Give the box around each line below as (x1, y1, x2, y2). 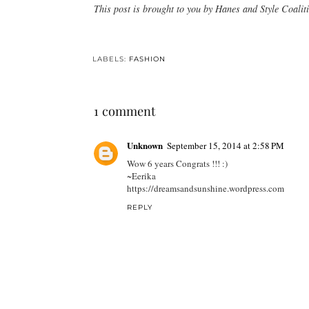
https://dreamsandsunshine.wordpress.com (126, 182, 284, 195)
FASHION (128, 54, 166, 64)
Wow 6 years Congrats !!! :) (126, 157, 228, 170)
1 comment (93, 102, 155, 120)
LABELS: (92, 54, 129, 64)
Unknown (126, 139, 163, 152)
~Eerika (126, 170, 156, 183)
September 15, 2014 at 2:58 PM (166, 139, 284, 152)
